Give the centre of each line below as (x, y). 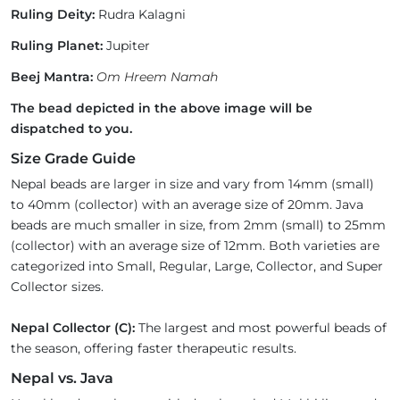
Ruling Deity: (53, 14)
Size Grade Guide (73, 158)
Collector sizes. (61, 287)
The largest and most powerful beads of (261, 328)
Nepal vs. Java (62, 378)
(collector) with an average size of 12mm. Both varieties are (195, 246)
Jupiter (126, 46)
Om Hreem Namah (157, 77)
